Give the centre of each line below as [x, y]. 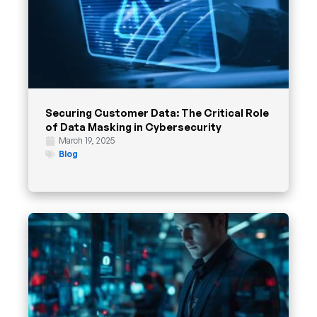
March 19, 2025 [87, 141]
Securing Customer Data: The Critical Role [157, 113]
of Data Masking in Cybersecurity [133, 127]
